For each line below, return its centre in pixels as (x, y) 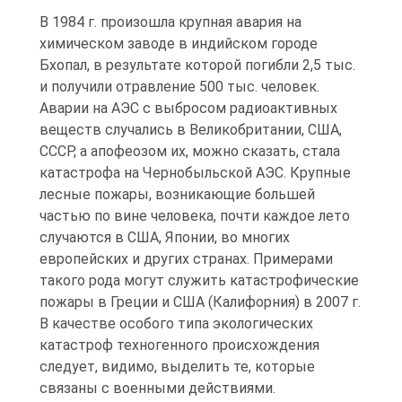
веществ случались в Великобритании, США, (191, 130)
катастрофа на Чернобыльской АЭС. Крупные (195, 173)
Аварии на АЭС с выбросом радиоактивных (188, 109)
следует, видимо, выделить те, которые (177, 367)
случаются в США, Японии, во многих (165, 238)
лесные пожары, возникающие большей (177, 195)
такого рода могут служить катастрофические (199, 281)
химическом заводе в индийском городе (179, 44)
